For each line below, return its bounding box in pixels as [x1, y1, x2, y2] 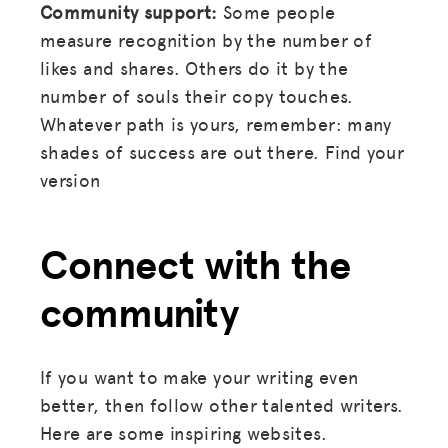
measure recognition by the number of [40, 26, 372, 52]
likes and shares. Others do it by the [40, 54, 349, 80]
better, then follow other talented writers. [40, 391, 404, 417]
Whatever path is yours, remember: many [40, 110, 392, 136]
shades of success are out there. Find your [40, 138, 405, 164]
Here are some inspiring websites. [40, 419, 327, 445]
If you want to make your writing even [40, 363, 359, 389]
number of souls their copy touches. [40, 82, 354, 108]
